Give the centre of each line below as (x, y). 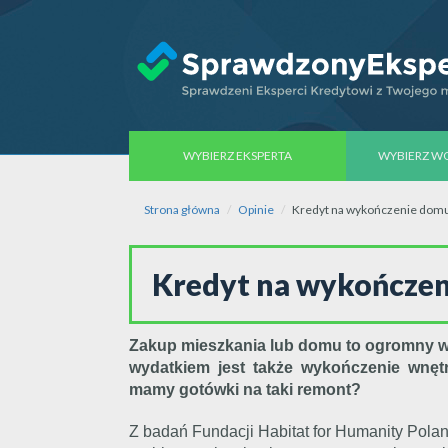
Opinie (256, 209)
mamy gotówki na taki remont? (245, 389)
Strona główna (182, 209)
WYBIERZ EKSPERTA (238, 155)
